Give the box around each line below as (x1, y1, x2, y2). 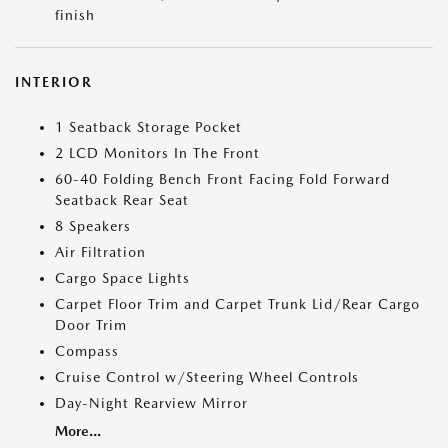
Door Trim (55, 317, 127, 333)
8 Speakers (55, 218, 131, 234)
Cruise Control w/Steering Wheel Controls (55, 369, 359, 385)
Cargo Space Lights (55, 270, 190, 286)
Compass (55, 343, 119, 359)
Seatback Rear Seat (55, 192, 189, 208)
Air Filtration (55, 244, 146, 260)
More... (55, 423, 101, 439)
